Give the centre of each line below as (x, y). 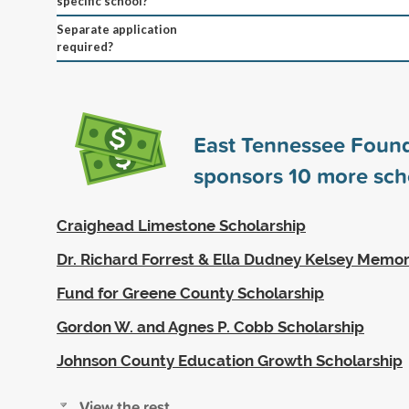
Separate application (117, 29)
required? (85, 46)
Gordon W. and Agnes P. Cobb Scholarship (210, 326)
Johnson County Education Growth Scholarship (230, 360)
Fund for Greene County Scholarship (190, 293)
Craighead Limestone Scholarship (181, 225)
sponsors (241, 175)
